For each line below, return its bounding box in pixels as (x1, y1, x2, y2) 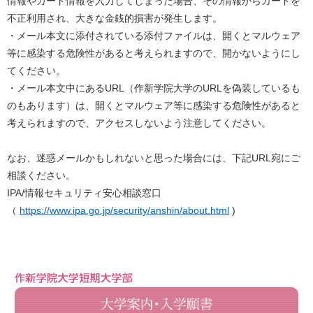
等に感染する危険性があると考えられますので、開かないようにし (7, 48, 300, 59)
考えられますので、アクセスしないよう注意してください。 (7, 117, 271, 129)
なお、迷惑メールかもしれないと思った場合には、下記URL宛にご (7, 152, 300, 164)
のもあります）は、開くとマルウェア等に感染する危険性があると (7, 100, 300, 112)
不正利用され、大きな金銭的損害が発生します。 (7, 13, 222, 24)
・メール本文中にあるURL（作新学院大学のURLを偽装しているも (7, 82, 300, 94)
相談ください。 (7, 170, 75, 182)
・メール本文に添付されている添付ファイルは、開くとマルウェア (7, 30, 300, 42)
